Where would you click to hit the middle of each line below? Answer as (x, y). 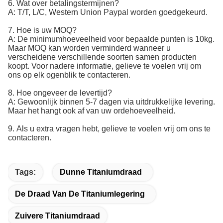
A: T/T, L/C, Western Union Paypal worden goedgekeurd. (108, 12)
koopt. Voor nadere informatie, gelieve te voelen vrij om (105, 66)
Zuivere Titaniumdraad (57, 216)
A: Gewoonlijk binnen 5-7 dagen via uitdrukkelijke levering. (111, 102)
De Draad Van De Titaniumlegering (80, 194)
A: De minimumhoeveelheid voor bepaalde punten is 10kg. (111, 39)
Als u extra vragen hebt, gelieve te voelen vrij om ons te (113, 129)
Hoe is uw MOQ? (47, 30)
